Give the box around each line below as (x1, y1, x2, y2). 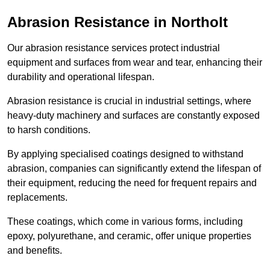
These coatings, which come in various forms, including (7, 216, 243, 227)
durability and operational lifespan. (7, 71, 154, 82)
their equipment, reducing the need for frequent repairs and (7, 177, 257, 188)
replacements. (7, 192, 67, 202)
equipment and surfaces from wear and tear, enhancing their (7, 57, 262, 67)
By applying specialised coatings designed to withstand (7, 148, 243, 159)
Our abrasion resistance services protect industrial (7, 42, 220, 53)
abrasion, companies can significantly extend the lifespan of (7, 163, 261, 174)
